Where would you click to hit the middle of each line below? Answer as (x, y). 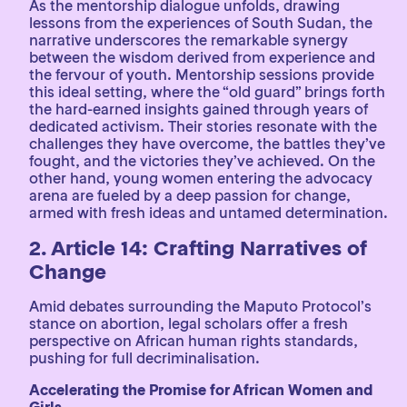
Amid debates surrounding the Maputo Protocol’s (200, 306)
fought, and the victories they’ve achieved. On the (202, 161)
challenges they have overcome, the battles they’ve (207, 144)
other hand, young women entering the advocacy (201, 178)
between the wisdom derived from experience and (202, 57)
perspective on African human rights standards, (194, 341)
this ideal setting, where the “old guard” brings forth (207, 92)
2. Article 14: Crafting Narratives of (198, 248)
